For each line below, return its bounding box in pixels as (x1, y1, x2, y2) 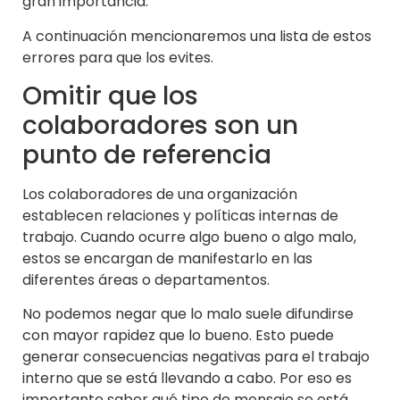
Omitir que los (22, 78, 198, 113)
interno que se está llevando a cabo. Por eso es (22, 368, 352, 389)
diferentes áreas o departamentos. (22, 269, 270, 290)
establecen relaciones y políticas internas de (22, 204, 338, 226)
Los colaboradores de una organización (22, 183, 297, 204)
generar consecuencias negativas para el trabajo (22, 346, 370, 368)
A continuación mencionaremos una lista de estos (22, 25, 371, 46)
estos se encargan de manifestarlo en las (22, 247, 312, 269)
